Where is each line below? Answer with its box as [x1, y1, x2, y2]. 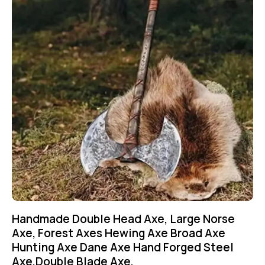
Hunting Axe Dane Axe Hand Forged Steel [12, 240, 234, 256]
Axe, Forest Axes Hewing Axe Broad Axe [12, 225, 225, 241]
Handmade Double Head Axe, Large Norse [12, 211, 235, 227]
